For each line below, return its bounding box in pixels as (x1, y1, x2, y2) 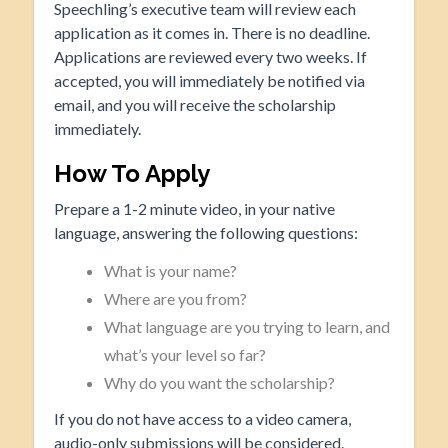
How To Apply (53, 159, 210, 188)
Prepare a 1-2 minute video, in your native (53, 199, 335, 218)
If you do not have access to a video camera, (53, 409, 351, 428)
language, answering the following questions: (53, 223, 358, 242)
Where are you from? (103, 289, 247, 308)
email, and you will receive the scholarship (53, 95, 336, 114)
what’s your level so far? (103, 345, 266, 364)
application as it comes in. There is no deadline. (53, 23, 370, 42)
